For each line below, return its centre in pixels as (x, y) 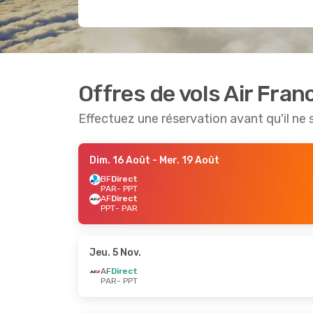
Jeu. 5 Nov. (115, 253)
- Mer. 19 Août (185, 160)
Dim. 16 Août (120, 160)
